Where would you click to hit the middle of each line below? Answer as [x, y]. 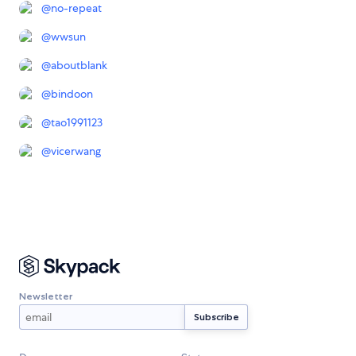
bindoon [72, 94]
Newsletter [46, 296]
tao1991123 [77, 123]
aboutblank [79, 66]
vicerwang [76, 151]
